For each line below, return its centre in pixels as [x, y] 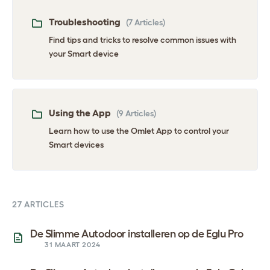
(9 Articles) [136, 114]
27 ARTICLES [38, 205]
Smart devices [76, 145]
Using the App [80, 113]
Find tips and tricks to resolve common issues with [143, 40]
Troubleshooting [85, 22]
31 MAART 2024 [73, 245]
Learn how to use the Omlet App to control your [139, 131]
